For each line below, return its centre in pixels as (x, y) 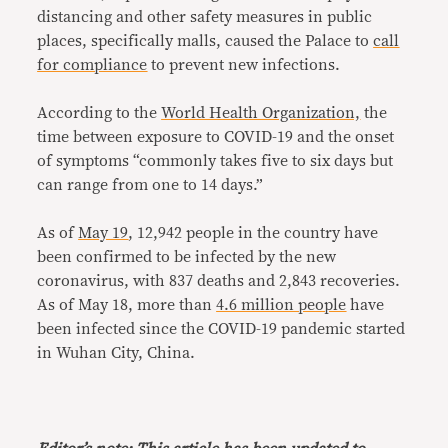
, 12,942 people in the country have (253, 233)
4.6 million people (281, 305)
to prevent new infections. (244, 65)
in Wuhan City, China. (116, 353)
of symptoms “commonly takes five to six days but (215, 161)
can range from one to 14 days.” (150, 185)
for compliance (92, 65)
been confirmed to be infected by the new (187, 257)
